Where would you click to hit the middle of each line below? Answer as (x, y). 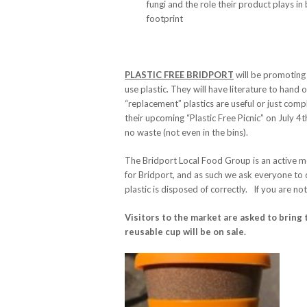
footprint (165, 18)
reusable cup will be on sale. (185, 231)
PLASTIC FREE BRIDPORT (179, 74)
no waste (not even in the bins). (186, 132)
